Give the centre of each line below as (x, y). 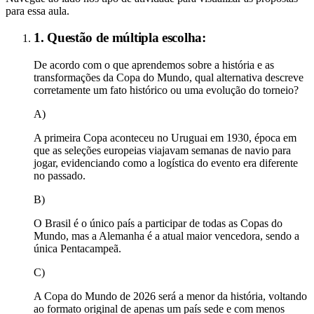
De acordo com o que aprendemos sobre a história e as (154, 65)
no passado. (60, 176)
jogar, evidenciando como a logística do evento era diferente (166, 163)
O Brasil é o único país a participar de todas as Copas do (158, 224)
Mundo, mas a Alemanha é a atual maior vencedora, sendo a (166, 236)
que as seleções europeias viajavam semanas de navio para (162, 151)
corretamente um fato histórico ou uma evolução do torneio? (166, 90)
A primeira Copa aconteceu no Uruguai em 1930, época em (165, 138)
